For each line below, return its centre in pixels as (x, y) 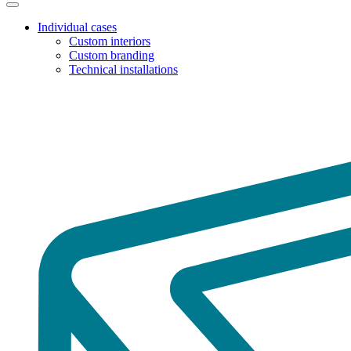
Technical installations (123, 69)
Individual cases (77, 27)
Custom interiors (110, 41)
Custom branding (112, 55)
